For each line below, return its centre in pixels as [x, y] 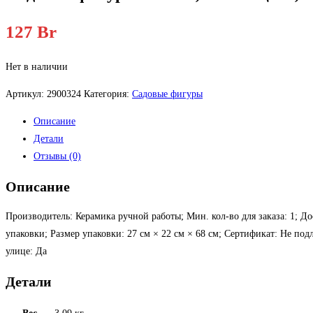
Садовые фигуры [167, 94]
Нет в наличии [37, 66]
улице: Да [26, 252]
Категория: [108, 94]
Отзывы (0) [57, 156]
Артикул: [26, 94]
